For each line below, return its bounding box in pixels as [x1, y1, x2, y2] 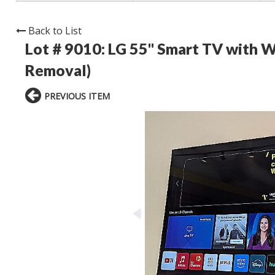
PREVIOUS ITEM [44, 90, 110, 103]
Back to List [28, 24, 82, 38]
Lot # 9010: [25, 39, 108, 58]
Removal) [25, 61, 91, 80]
